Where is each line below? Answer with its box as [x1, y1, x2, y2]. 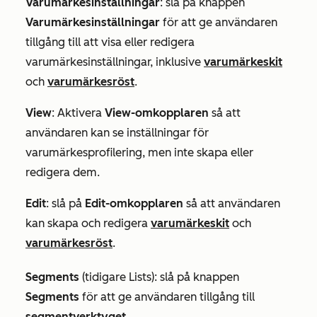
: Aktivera [52, 106, 105, 120]
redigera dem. [25, 166, 100, 180]
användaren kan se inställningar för [25, 126, 209, 140]
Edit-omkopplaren [85, 197, 183, 211]
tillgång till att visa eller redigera [25, 35, 195, 50]
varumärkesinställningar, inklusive [25, 55, 204, 69]
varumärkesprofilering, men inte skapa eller [25, 146, 253, 160]
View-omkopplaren [105, 106, 209, 120]
